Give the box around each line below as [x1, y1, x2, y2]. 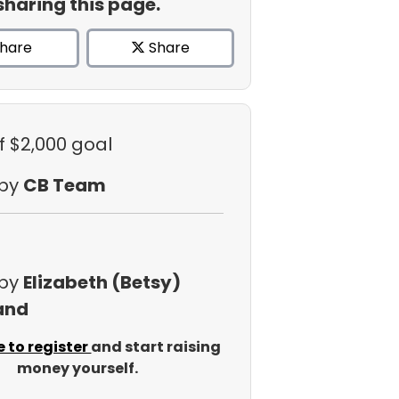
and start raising [91, 337, 222, 357]
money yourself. [16, 358, 138, 379]
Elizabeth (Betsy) [22, 270, 181, 295]
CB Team [22, 173, 106, 198]
